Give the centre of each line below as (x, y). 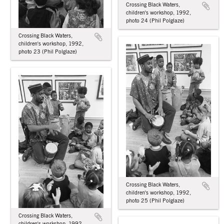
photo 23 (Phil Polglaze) (48, 52)
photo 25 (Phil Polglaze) (155, 200)
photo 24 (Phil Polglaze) (155, 20)
